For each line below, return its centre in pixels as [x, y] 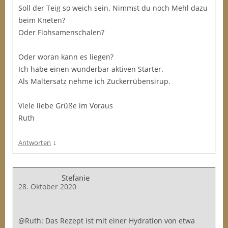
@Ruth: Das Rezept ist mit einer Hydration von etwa [107, 221]
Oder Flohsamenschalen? [61, 32]
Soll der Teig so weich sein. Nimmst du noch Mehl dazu [113, 8]
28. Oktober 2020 [47, 187]
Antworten [35, 142]
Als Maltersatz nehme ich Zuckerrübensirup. [94, 81]
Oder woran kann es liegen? [66, 57]
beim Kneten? [42, 20]
